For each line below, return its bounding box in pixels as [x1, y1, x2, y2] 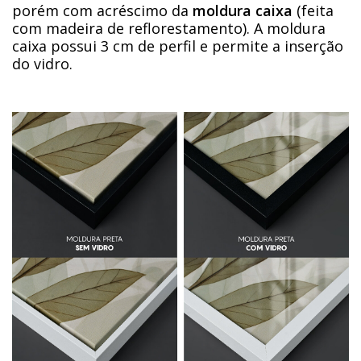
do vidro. [12, 53, 73, 73]
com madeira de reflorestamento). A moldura [12, 18, 326, 38]
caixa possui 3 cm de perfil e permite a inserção [12, 35, 343, 56]
